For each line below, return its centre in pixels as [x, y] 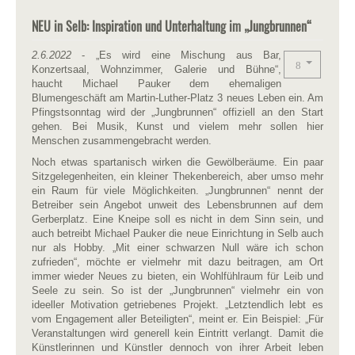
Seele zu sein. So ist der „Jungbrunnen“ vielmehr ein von [177, 290]
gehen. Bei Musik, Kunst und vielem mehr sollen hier [177, 126]
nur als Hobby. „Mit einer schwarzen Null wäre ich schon [177, 248]
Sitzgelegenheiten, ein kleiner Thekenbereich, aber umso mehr [177, 176]
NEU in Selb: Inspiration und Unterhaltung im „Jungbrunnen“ [172, 26]
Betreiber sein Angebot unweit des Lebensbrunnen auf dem [177, 205]
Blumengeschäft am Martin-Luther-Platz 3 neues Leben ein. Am [177, 98]
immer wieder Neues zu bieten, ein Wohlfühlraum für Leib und [177, 276]
